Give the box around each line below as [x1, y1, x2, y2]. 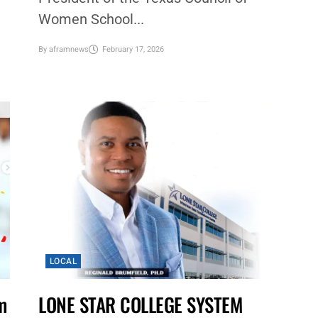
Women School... [38, 11, 144, 28]
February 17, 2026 [102, 43, 164, 55]
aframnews [48, 43, 89, 55]
